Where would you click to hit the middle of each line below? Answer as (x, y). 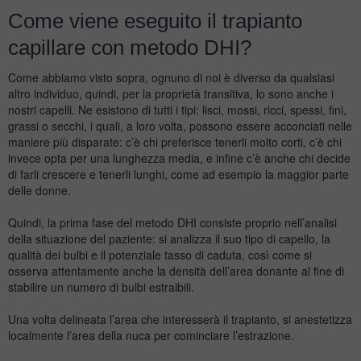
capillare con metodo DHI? (130, 48)
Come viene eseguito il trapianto (155, 21)
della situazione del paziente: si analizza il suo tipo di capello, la (169, 239)
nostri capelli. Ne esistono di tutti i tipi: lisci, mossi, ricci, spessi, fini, (177, 110)
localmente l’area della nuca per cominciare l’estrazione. (151, 336)
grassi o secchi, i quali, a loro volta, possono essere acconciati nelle (180, 126)
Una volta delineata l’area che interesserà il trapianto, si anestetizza (180, 320)
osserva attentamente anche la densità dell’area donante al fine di (176, 271)
